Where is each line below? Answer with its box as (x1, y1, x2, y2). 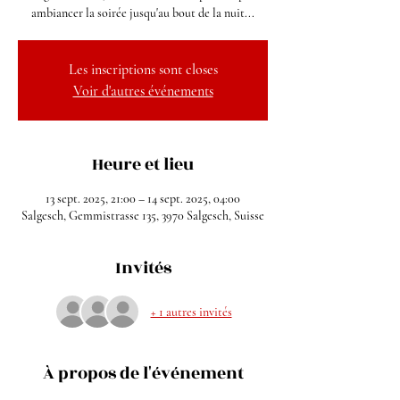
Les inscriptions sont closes (68, 61, 218, 79)
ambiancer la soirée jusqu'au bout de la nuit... (31, 5, 254, 21)
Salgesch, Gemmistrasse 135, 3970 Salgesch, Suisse (21, 208, 264, 223)
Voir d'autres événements (72, 82, 213, 100)
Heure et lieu (92, 152, 194, 177)
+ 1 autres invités (150, 304, 232, 320)
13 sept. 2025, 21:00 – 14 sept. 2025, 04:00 (46, 191, 240, 206)
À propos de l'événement (42, 361, 244, 386)
